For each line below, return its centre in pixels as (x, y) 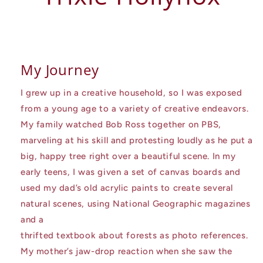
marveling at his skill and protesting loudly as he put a (137, 141)
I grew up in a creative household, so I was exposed (131, 93)
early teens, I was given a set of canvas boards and (131, 172)
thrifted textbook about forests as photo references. (134, 236)
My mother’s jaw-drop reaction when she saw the (127, 252)
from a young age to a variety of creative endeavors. (135, 109)
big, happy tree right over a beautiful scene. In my (128, 156)
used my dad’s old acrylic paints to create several (127, 188)
